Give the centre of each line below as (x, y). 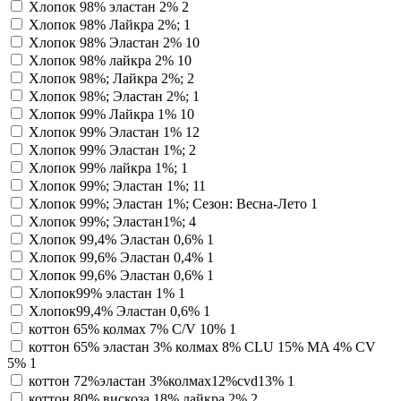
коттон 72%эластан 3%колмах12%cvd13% (158, 380)
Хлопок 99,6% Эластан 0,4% (118, 257)
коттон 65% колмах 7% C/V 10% (129, 328)
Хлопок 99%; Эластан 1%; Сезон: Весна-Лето (170, 203)
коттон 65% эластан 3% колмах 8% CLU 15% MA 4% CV (202, 346)
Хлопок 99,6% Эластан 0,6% (118, 275)
